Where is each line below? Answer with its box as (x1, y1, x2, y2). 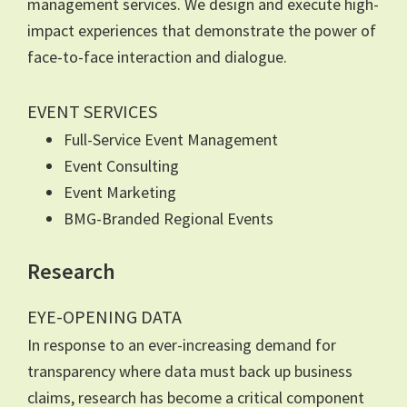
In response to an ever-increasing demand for (27, 333, 336, 355)
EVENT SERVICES (27, 99, 157, 123)
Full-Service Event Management (64, 128, 278, 150)
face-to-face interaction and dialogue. (27, 45, 287, 67)
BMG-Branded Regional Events (64, 207, 273, 229)
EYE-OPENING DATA (27, 304, 182, 328)
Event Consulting (64, 154, 179, 176)
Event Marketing (64, 181, 176, 203)
